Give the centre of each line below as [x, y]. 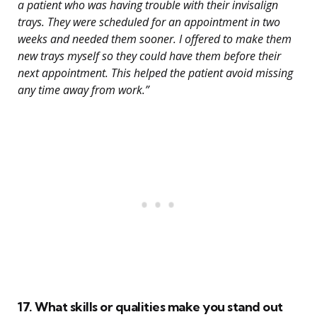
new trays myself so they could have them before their [149, 56]
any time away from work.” [83, 90]
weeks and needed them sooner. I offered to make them [155, 39]
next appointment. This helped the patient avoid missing [155, 73]
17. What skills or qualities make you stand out [150, 307]
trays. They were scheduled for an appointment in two [149, 22]
